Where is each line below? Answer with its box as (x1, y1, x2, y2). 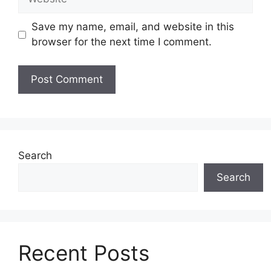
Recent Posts (18, 240, 149, 266)
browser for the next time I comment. (31, 36, 212, 48)
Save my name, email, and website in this (31, 21, 234, 33)
